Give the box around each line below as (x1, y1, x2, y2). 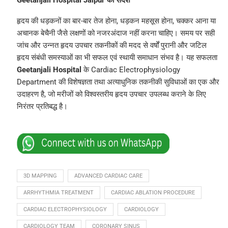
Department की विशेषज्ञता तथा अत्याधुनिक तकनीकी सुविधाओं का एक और (16, 77, 219, 87)
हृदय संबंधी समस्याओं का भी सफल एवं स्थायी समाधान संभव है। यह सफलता (16, 53, 217, 63)
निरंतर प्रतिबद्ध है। (16, 102, 68, 111)
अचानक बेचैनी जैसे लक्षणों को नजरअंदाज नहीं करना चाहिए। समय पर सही (16, 28, 215, 38)
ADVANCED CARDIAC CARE (74, 173, 142, 180)
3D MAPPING (23, 173, 57, 180)
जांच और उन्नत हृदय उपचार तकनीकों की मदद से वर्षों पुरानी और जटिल (16, 41, 207, 50)
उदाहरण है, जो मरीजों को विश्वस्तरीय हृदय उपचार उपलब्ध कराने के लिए (16, 90, 206, 99)
